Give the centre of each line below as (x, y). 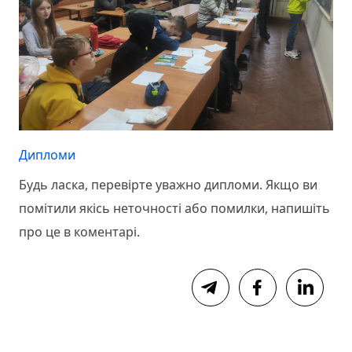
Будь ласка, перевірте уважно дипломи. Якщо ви (168, 185)
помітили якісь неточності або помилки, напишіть (174, 209)
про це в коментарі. (79, 232)
